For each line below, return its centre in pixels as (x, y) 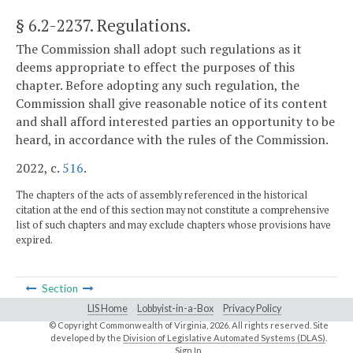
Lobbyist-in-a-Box (175, 308)
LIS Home (108, 308)
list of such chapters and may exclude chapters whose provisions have (173, 225)
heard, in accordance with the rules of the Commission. (172, 140)
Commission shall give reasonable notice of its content (172, 104)
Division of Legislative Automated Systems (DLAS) (224, 337)
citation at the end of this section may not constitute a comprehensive (173, 210)
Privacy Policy (252, 308)
